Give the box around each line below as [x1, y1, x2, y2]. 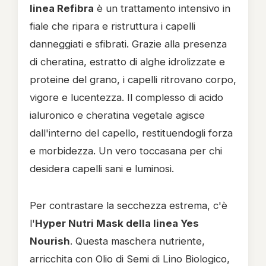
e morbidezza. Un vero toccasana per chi [30, 145, 222, 157]
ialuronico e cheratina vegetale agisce [30, 109, 205, 121]
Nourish [30, 235, 70, 247]
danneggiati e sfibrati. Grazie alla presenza [30, 38, 227, 50]
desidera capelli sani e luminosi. [30, 163, 174, 175]
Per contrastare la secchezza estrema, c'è [30, 199, 227, 211]
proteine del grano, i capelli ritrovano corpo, [30, 74, 236, 85]
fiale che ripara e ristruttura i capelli [30, 20, 195, 32]
